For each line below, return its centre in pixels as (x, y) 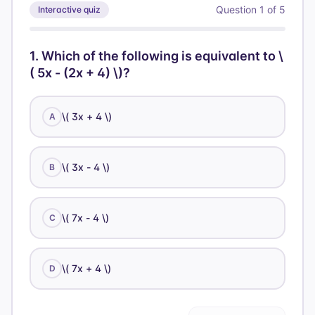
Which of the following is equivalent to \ (162, 56)
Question (238, 10)
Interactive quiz (69, 10)
